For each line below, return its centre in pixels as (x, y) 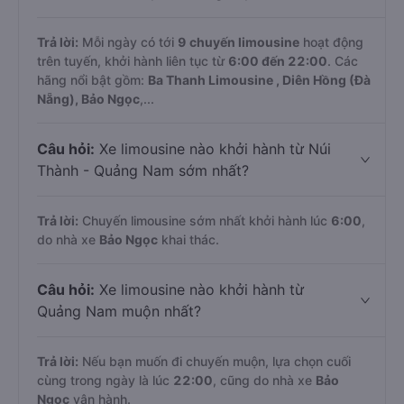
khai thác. (188, 239)
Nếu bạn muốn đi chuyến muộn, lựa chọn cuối (215, 361)
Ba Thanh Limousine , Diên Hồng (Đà (259, 80)
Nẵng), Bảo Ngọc (88, 99)
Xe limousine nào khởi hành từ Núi (213, 149)
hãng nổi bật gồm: (92, 80)
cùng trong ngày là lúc (105, 380)
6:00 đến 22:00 (278, 61)
